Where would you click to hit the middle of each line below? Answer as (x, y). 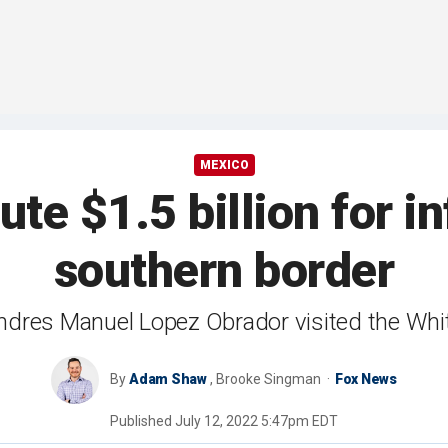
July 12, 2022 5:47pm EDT (256, 421)
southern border (224, 271)
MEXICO (224, 165)
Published (142, 421)
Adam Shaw (168, 379)
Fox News (365, 379)
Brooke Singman (269, 379)
